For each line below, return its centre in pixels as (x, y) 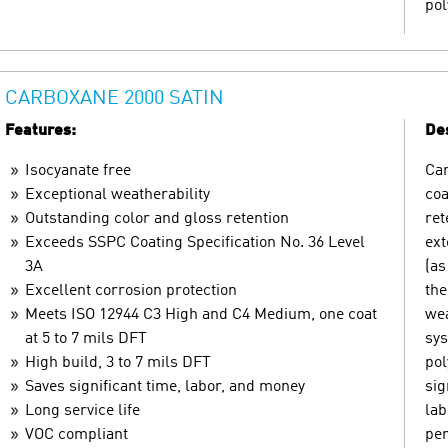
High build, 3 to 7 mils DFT (118, 362)
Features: (40, 130)
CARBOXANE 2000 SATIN (114, 98)
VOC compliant (76, 434)
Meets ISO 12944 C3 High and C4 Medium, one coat (201, 314)
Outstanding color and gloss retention (157, 218)
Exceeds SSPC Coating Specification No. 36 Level (195, 242)
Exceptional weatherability (117, 194)
